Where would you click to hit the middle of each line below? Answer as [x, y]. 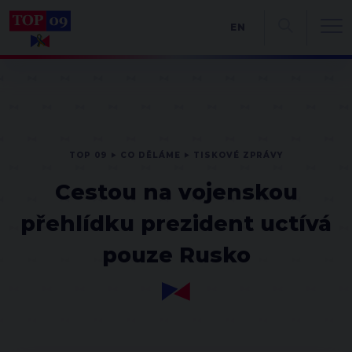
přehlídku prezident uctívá [176, 224]
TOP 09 [88, 155]
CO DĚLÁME [150, 155]
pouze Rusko [176, 255]
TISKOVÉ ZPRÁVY [238, 155]
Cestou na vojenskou [176, 192]
